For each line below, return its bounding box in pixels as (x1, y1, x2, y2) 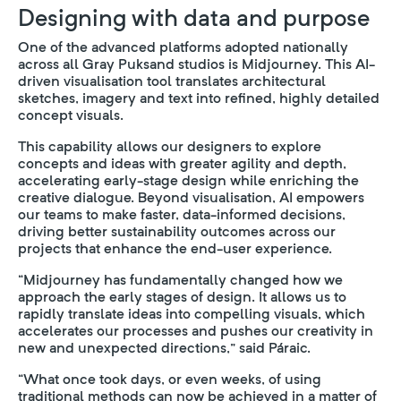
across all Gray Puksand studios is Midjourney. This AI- (18, 55, 375, 73)
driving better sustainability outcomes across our (18, 223, 336, 240)
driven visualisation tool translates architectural (18, 73, 326, 90)
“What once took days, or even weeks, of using (18, 371, 321, 388)
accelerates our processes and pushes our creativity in (18, 322, 373, 339)
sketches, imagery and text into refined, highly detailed (18, 90, 380, 107)
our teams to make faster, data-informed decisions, (18, 206, 346, 223)
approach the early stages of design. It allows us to (18, 288, 346, 305)
